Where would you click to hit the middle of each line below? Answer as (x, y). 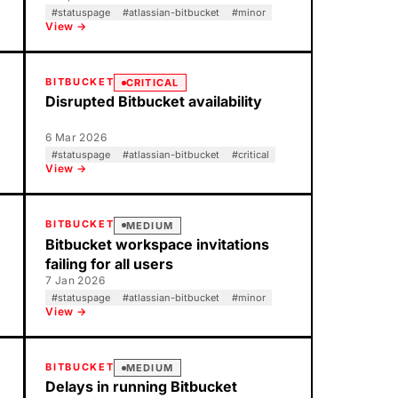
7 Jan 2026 (75, 280)
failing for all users (110, 263)
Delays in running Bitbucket (142, 386)
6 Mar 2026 (76, 137)
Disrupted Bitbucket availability (154, 101)
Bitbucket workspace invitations (158, 244)
